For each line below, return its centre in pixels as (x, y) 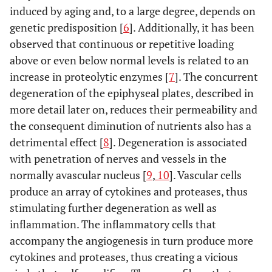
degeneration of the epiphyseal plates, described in (132, 93)
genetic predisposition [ (66, 27)
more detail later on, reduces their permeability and (134, 109)
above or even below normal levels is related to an (129, 60)
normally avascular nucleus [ (78, 175)
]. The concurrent (216, 76)
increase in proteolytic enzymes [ (89, 76)
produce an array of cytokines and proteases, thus (129, 191)
